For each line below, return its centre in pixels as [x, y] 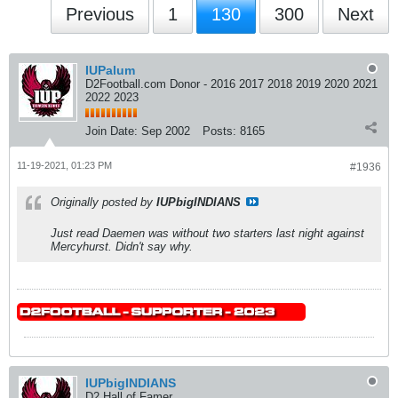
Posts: [219, 131]
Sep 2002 [166, 131]
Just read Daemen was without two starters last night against [207, 233]
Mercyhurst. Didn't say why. [122, 247]
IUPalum [110, 70]
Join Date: [111, 131]
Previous [100, 14]
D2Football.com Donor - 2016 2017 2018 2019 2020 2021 [231, 84]
